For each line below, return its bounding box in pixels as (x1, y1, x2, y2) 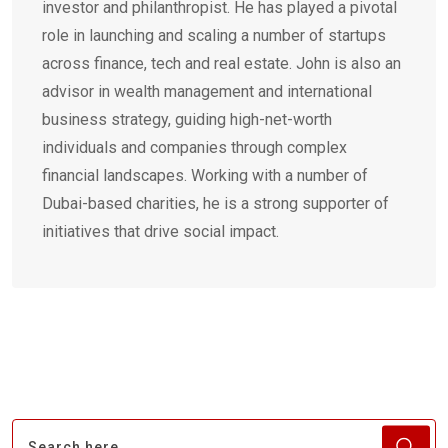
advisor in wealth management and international (42, 82, 372, 102)
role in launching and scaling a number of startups (42, 26, 386, 46)
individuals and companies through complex (42, 138, 347, 158)
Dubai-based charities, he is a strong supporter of (42, 194, 389, 214)
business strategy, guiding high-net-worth (42, 110, 332, 130)
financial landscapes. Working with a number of (42, 166, 368, 186)
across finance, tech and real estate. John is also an (42, 54, 401, 74)
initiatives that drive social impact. (42, 222, 279, 242)
